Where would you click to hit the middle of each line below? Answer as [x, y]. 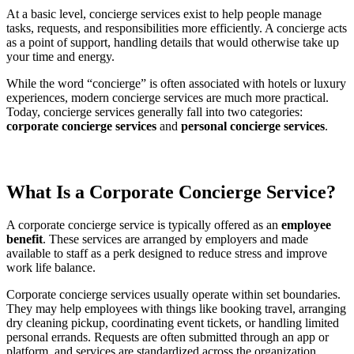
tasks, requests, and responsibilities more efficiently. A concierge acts [177, 28]
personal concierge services [253, 126]
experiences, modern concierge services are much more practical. [168, 97]
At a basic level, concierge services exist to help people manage [164, 13]
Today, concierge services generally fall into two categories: [154, 111]
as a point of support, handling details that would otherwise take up [173, 42]
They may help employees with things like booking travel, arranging [176, 309]
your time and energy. [60, 56]
